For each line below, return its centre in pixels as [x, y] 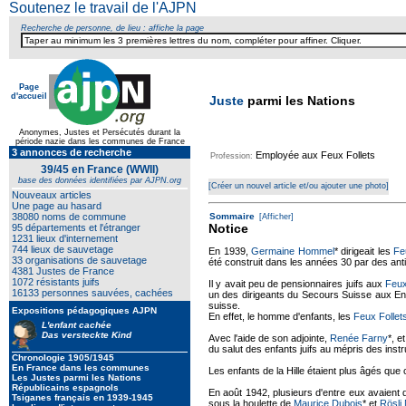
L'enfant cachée [77, 325]
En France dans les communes [81, 367]
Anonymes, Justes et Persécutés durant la [100, 132]
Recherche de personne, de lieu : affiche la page [112, 28]
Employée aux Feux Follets [315, 155]
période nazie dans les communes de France [100, 141]
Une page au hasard [57, 206]
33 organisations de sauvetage [79, 260]
